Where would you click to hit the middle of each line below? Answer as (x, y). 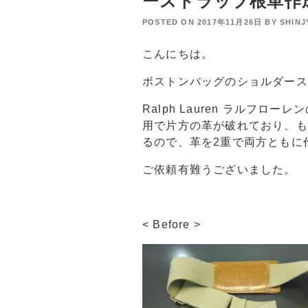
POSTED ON (170, 22)
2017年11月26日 (230, 22)
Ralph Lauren (181, 109)
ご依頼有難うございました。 (219, 169)
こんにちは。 (178, 54)
